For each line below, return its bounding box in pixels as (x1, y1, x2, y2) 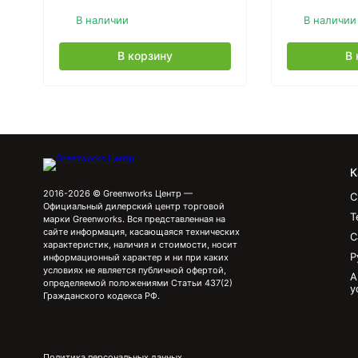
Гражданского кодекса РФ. (42, 290, 160, 301)
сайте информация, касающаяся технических (42, 226, 240, 237)
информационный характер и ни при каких (42, 252, 229, 263)
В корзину (117, 49, 173, 62)
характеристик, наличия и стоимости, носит (42, 239, 237, 250)
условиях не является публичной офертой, (42, 265, 226, 276)
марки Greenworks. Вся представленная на (42, 213, 225, 225)
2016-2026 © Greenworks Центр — (42, 188, 193, 199)
